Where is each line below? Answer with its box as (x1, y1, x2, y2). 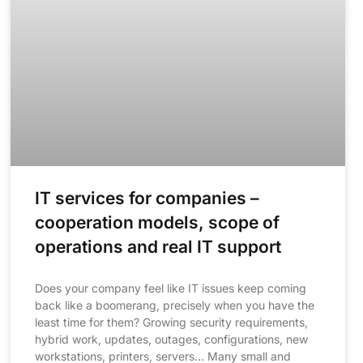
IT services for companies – (34, 188, 259, 209)
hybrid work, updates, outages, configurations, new (34, 332, 308, 347)
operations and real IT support (34, 237, 281, 258)
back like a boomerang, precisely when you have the (34, 298, 314, 313)
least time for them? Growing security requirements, (34, 315, 308, 330)
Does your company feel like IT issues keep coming (34, 281, 306, 296)
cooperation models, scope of (34, 212, 280, 233)
